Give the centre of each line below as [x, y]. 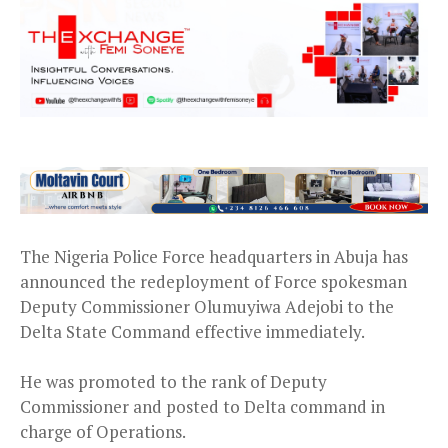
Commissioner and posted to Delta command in [202, 407]
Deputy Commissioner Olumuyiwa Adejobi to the [207, 307]
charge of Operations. [103, 432]
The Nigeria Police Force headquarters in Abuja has [214, 257]
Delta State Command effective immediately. [192, 332]
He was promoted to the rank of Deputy [173, 382]
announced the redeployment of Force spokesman [213, 282]
